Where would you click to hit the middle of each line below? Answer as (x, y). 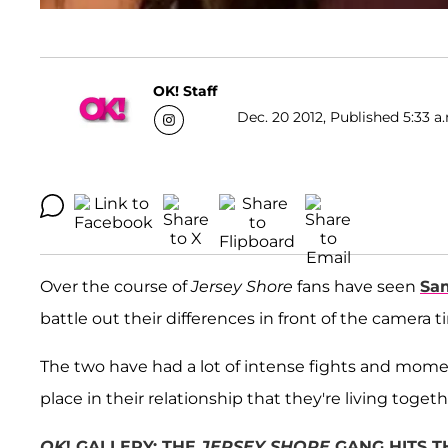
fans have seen (356, 287)
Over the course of (115, 287)
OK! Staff (185, 90)
